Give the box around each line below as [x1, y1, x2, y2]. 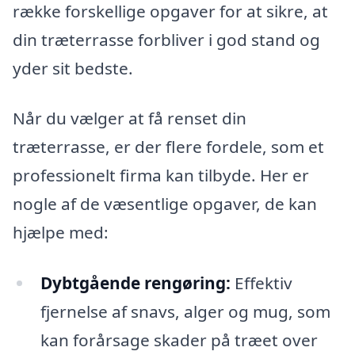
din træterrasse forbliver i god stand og [13, 28, 320, 51]
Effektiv [230, 272, 292, 295]
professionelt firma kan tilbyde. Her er [13, 164, 309, 187]
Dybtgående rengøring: [40, 272, 231, 295]
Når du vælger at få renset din [13, 107, 246, 130]
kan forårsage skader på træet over [40, 329, 318, 352]
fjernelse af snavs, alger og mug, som [40, 300, 330, 323]
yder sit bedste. [13, 56, 133, 79]
